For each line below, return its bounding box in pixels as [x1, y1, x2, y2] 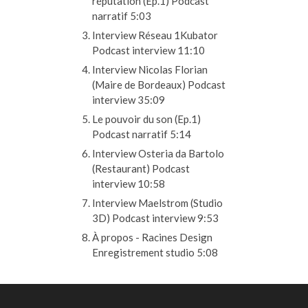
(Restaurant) [92, 162, 150, 175]
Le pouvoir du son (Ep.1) [92, 113, 201, 125]
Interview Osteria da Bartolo [92, 147, 224, 159]
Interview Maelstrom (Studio [92, 197, 223, 209]
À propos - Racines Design [92, 231, 212, 243]
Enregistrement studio [92, 246, 195, 258]
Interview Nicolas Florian [92, 63, 208, 76]
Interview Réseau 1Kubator [92, 29, 218, 41]
